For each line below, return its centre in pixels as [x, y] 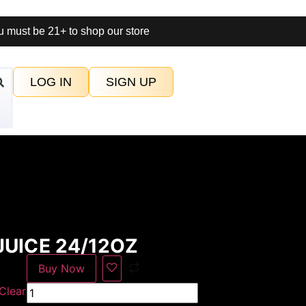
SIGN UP [131, 82]
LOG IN [51, 82]
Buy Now [61, 268]
